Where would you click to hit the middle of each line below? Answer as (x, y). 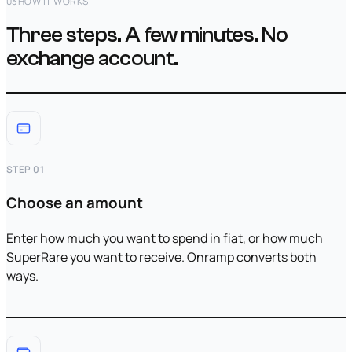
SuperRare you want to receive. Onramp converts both (161, 257)
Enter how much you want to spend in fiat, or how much (165, 238)
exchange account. (92, 59)
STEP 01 (26, 170)
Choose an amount (75, 203)
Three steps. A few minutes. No (147, 35)
